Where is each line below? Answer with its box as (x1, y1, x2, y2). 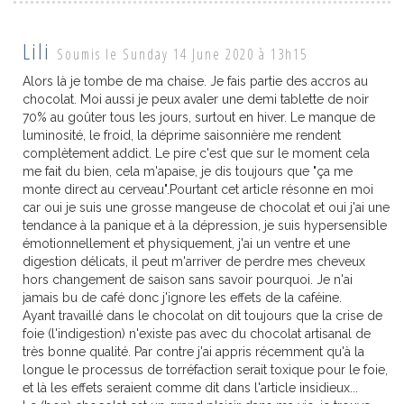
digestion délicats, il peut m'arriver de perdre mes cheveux (23, 253, 365, 269)
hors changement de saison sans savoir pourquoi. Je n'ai (23, 271, 353, 287)
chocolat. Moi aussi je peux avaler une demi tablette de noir (23, 91, 369, 106)
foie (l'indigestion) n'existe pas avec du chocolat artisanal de (23, 326, 371, 341)
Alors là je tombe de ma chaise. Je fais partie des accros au (23, 73, 368, 88)
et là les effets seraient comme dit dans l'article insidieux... (23, 380, 358, 395)
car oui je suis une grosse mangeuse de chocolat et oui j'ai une (23, 199, 390, 215)
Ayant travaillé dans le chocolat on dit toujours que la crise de (23, 308, 382, 323)
